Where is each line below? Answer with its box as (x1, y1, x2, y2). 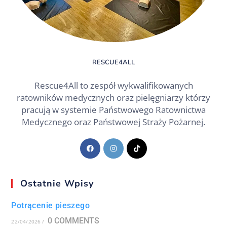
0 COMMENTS (47, 215, 99, 225)
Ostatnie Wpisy (20, 177, 94, 190)
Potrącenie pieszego (11, 200, 90, 210)
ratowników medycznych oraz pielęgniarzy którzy (17, 91, 210, 103)
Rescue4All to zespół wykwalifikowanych (34, 79, 193, 91)
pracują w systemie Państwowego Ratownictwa (21, 103, 206, 116)
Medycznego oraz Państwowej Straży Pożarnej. (22, 116, 205, 128)
